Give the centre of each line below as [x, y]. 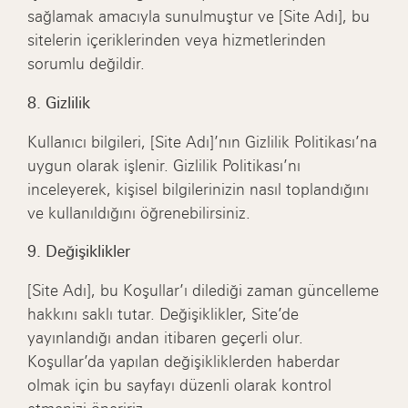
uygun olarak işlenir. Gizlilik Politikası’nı [164, 165]
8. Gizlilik [59, 102]
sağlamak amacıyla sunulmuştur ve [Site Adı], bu [199, 16]
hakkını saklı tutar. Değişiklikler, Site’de [163, 315]
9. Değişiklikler [79, 252]
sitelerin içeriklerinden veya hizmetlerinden [177, 40]
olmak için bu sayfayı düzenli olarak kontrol [180, 386]
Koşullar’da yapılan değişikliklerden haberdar [184, 362]
